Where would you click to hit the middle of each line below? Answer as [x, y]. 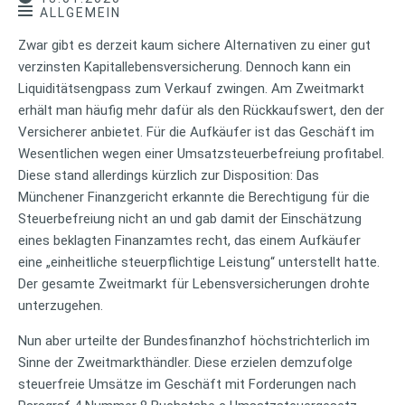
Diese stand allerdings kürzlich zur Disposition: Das [169, 176]
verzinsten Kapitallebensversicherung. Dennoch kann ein [184, 67]
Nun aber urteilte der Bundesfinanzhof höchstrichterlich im [194, 341]
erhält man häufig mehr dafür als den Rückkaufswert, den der [201, 111]
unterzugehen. [61, 306]
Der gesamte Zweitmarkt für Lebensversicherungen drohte [194, 284]
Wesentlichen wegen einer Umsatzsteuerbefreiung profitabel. [201, 154]
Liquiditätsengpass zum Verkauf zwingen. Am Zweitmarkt [191, 89]
